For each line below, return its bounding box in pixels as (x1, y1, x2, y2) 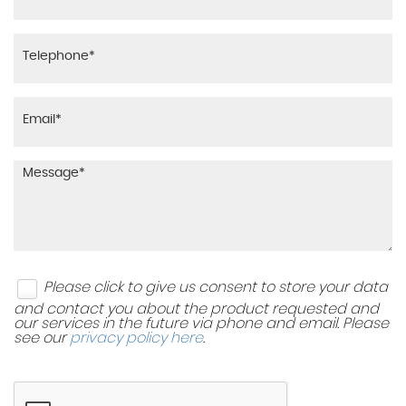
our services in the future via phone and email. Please (14, 315, 389, 331)
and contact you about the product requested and (14, 301, 379, 316)
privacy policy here (70, 330, 203, 345)
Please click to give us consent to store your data (43, 280, 388, 295)
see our (14, 330, 70, 345)
